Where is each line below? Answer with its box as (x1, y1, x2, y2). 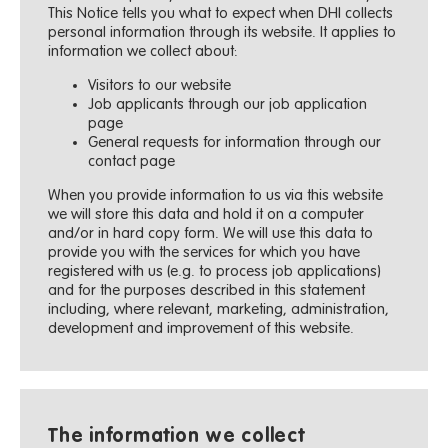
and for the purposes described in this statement (48, 282, 366, 298)
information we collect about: (48, 43, 238, 59)
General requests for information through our (88, 134, 382, 150)
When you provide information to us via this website (48, 187, 384, 203)
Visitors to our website (88, 77, 232, 93)
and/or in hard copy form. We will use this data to (48, 225, 374, 241)
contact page (88, 153, 176, 169)
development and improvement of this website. (48, 320, 355, 336)
